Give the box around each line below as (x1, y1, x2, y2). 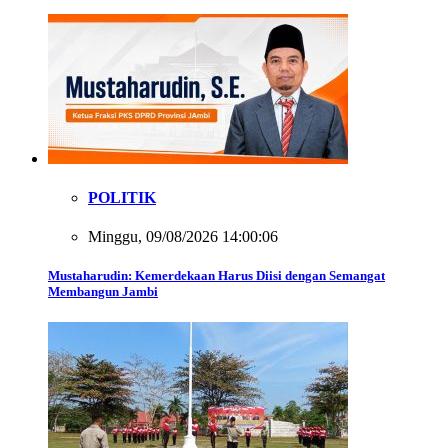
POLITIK (88, 188, 156, 206)
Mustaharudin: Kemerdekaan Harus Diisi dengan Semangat (48, 268, 385, 284)
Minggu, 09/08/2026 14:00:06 (88, 228, 278, 246)
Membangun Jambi (48, 284, 158, 300)
